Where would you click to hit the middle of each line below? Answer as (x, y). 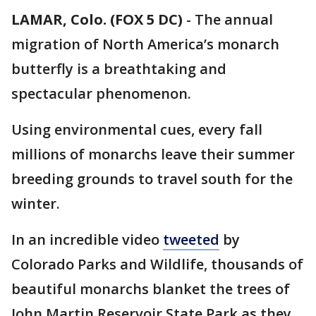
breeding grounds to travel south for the (152, 179)
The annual (234, 19)
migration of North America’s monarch (145, 44)
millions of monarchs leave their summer (153, 154)
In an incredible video (87, 239)
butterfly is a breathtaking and (119, 69)
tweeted (191, 239)
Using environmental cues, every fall (137, 129)
